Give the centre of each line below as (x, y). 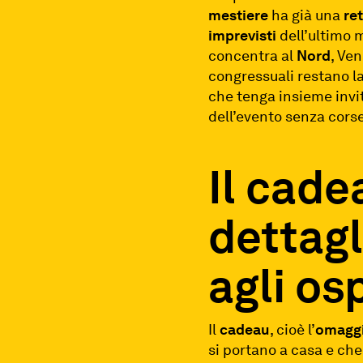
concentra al (253, 55)
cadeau (245, 329)
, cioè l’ (293, 329)
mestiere (239, 15)
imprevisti (244, 35)
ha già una (306, 15)
